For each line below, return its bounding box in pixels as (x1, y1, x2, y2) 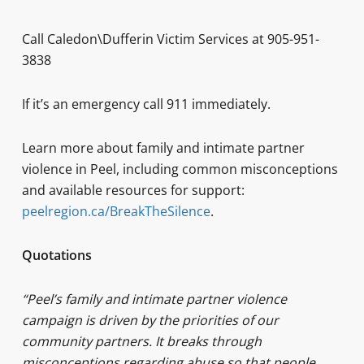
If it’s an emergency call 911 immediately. (21, 95, 271, 113)
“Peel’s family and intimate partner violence (21, 290, 287, 308)
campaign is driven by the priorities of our (21, 311, 279, 329)
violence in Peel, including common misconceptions (21, 160, 338, 178)
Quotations (21, 246, 98, 264)
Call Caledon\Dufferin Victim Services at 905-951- (21, 30, 319, 48)
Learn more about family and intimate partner (21, 139, 305, 157)
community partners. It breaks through (21, 332, 262, 350)
